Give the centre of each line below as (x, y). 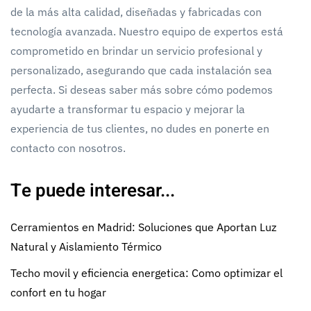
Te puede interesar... (93, 191)
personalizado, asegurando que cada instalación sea (141, 70)
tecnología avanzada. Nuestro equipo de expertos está (147, 31)
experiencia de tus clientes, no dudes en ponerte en (140, 128)
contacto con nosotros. (68, 148)
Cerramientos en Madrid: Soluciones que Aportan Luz (143, 227)
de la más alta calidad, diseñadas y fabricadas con (136, 11)
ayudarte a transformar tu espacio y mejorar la (128, 109)
